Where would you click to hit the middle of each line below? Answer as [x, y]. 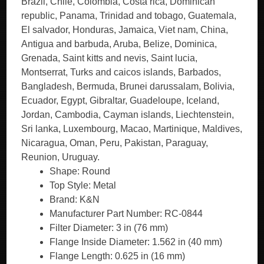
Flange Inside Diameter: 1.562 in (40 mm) [136, 242]
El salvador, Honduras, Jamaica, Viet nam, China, [125, 30]
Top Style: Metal [83, 185]
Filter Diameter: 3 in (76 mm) [109, 228]
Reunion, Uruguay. [61, 157]
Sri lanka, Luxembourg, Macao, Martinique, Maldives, [132, 129]
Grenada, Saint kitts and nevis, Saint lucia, [110, 58]
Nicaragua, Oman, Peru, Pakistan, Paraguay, [115, 143]
